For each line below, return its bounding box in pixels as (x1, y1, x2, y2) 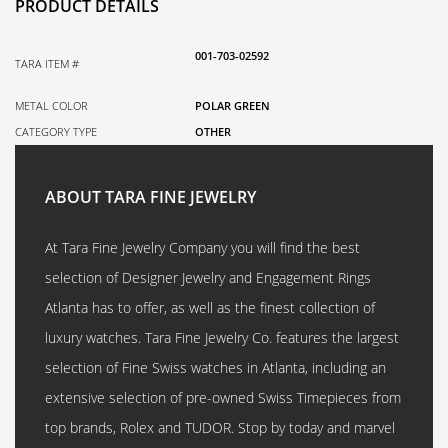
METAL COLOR (15, 98, 88, 113)
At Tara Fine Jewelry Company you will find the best (45, 238, 360, 257)
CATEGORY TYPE (15, 124, 97, 139)
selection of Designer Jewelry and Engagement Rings (45, 268, 371, 287)
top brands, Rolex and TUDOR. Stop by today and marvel (45, 418, 395, 437)
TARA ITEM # (15, 56, 79, 71)
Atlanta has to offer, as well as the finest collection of (45, 298, 375, 317)
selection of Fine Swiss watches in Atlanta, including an (45, 358, 386, 377)
